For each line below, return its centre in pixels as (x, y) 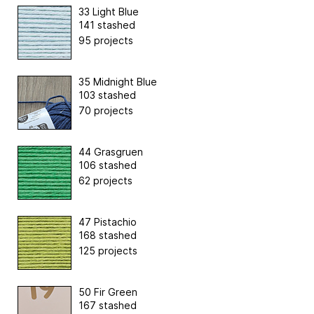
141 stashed (107, 25)
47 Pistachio (108, 221)
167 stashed (108, 305)
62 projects (105, 180)
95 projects (106, 40)
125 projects (108, 250)
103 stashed (107, 95)
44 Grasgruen (111, 151)
